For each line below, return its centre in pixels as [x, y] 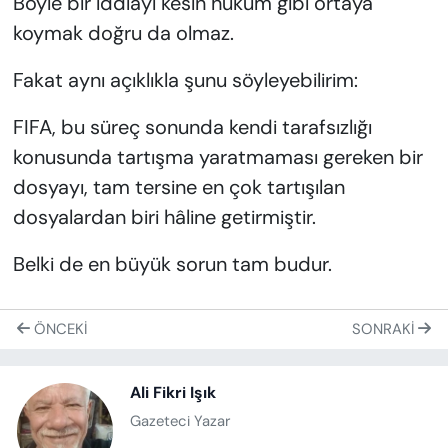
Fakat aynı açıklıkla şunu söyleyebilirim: [185, 79]
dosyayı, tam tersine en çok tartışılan [178, 186]
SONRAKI [385, 329]
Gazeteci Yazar [180, 421]
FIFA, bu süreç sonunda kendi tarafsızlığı [192, 126]
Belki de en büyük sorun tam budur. [172, 263]
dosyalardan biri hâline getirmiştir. [164, 216]
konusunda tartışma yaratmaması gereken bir [217, 156]
